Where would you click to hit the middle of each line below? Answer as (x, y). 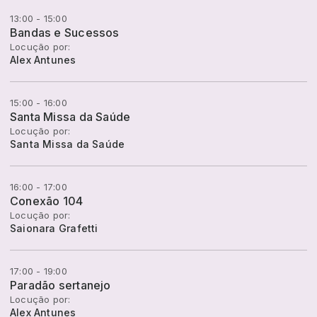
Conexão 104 (47, 201)
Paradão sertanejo (60, 286)
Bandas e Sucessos (65, 33)
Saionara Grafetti (54, 229)
